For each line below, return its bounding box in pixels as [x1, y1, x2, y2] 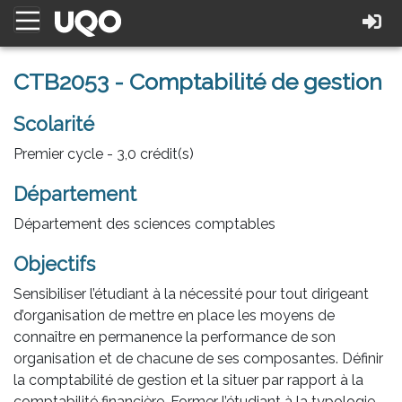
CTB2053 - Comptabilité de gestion [13, 68, 382, 95]
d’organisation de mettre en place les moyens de [13, 307, 335, 324]
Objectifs [13, 253, 95, 275]
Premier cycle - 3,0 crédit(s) [13, 145, 194, 162]
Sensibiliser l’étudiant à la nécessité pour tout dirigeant [13, 285, 369, 302]
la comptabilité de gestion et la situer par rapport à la [13, 371, 363, 389]
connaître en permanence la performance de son [13, 328, 336, 345]
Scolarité [13, 113, 94, 135]
